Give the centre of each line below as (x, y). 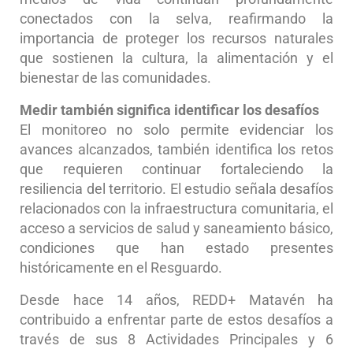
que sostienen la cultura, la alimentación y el (176, 58)
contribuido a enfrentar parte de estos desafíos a (176, 319)
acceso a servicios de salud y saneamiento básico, (176, 228)
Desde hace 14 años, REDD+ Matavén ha (176, 299)
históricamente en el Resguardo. (121, 267)
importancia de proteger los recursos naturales (176, 38)
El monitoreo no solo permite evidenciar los (176, 129)
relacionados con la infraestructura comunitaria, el (176, 208)
